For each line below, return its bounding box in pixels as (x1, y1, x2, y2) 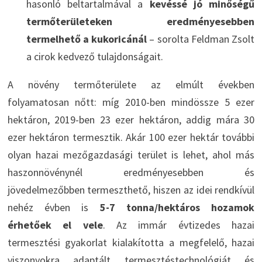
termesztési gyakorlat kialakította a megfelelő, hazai (7, 235, 255, 249)
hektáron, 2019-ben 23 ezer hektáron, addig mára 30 (7, 112, 255, 126)
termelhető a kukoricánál (26, 32, 147, 46)
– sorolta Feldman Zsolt (147, 32, 255, 46)
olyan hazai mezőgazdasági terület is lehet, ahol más (7, 147, 255, 161)
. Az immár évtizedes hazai (102, 218, 255, 232)
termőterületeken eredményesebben (26, 14, 255, 28)
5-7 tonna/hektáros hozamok (99, 200, 255, 214)
